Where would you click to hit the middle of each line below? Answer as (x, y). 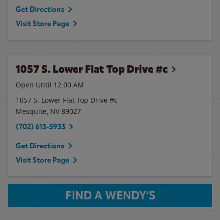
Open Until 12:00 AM (50, 85)
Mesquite (31, 111)
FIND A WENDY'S (110, 195)
